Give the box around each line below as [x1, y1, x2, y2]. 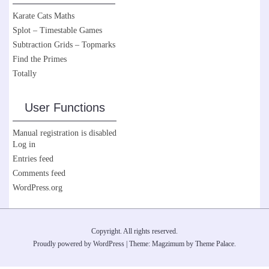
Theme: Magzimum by [129, 240, 195, 249]
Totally [13, 69, 37, 79]
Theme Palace [195, 240, 234, 249]
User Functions [24, 101, 105, 115]
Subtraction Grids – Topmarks [13, 40, 115, 50]
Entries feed [13, 154, 53, 164]
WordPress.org [13, 183, 62, 193]
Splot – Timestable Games [13, 26, 102, 35]
